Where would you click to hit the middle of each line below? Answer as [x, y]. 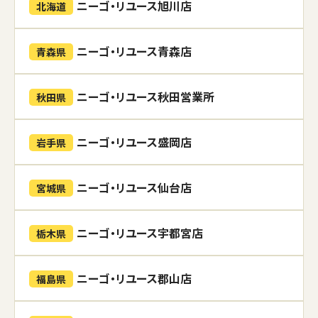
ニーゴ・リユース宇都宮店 [140, 233]
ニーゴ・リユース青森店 [134, 51]
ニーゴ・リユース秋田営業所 [146, 97]
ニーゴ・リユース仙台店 [134, 187]
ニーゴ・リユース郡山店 [134, 278]
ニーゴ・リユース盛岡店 [134, 142]
